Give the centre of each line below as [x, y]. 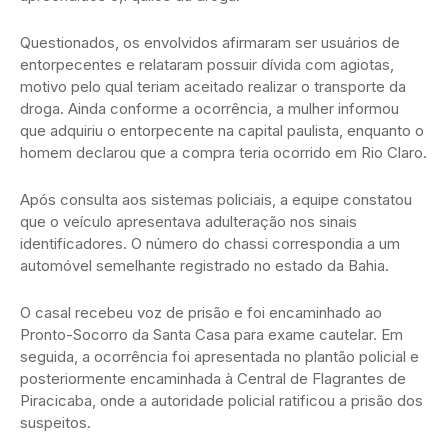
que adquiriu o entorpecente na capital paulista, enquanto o [222, 131]
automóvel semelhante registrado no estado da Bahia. [204, 266]
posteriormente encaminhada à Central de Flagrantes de [213, 379]
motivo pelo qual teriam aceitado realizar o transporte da [213, 87]
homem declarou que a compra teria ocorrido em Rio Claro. [223, 153]
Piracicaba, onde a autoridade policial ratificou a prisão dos [221, 401]
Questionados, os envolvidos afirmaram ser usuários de [210, 43]
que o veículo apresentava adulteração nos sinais [188, 222]
